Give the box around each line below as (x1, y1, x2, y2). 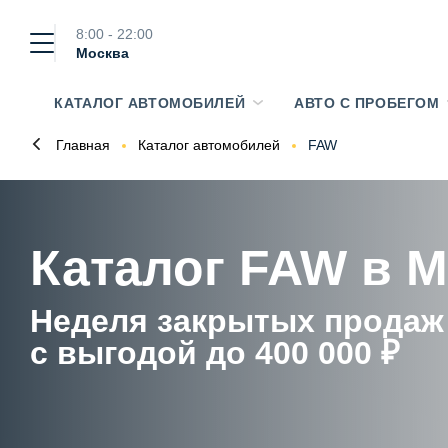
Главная (56, 137, 110, 153)
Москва (76, 45, 129, 61)
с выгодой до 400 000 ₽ (30, 335, 400, 371)
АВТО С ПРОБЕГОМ (293, 95, 440, 111)
